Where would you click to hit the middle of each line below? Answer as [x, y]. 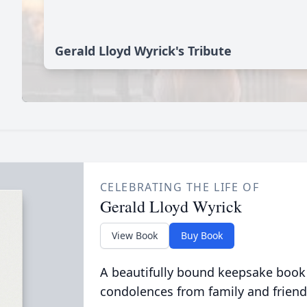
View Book [134, 235]
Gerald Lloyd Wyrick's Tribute [143, 51]
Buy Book [201, 235]
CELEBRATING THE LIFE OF [180, 187]
